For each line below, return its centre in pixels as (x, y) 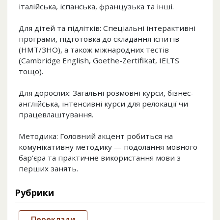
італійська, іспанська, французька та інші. (96, 7)
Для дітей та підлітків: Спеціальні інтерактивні (107, 28)
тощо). (31, 71)
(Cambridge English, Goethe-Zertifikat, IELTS (99, 61)
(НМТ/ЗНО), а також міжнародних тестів (94, 50)
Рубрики (34, 193)
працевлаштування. (56, 115)
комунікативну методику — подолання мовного (108, 147)
